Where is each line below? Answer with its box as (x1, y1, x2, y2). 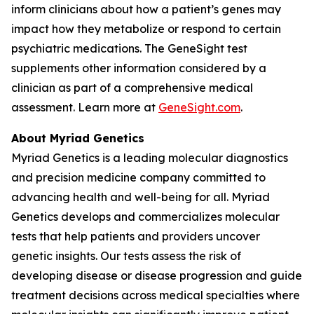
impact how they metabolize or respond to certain (11, 22, 281, 36)
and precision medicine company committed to (11, 170, 266, 184)
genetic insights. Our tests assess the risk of (11, 249, 241, 263)
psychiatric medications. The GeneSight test (11, 41, 247, 55)
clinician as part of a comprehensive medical (11, 81, 253, 95)
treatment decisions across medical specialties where (11, 288, 300, 302)
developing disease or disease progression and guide (11, 268, 302, 282)
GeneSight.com (158, 100, 240, 114)
